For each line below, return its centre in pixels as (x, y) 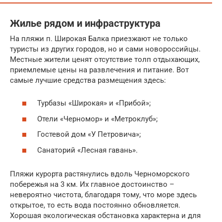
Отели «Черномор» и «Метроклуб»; (97, 119)
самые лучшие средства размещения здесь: (88, 80)
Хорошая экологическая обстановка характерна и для (105, 215)
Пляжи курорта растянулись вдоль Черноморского (100, 174)
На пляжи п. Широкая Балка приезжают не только (99, 38)
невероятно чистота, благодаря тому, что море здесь (103, 194)
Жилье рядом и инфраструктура (85, 24)
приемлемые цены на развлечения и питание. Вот (99, 70)
